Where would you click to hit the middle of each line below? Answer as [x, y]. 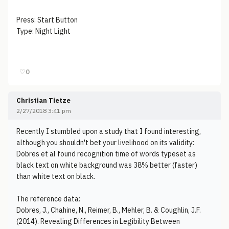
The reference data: [48, 199]
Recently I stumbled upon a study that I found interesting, [109, 131]
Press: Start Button [47, 20]
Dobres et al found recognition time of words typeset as [106, 154]
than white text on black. [56, 176]
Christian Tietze [43, 100]
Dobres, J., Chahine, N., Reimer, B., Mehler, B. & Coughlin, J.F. [109, 210]
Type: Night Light [43, 31]
